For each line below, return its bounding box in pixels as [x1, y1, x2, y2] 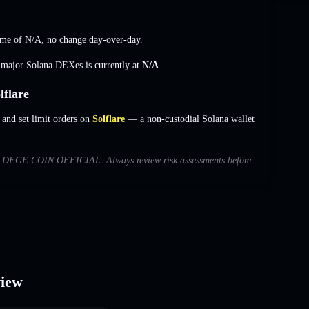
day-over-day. [86, 34, 143, 45]
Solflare [92, 113, 125, 124]
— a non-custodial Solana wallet [125, 113, 255, 124]
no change [47, 34, 86, 45]
